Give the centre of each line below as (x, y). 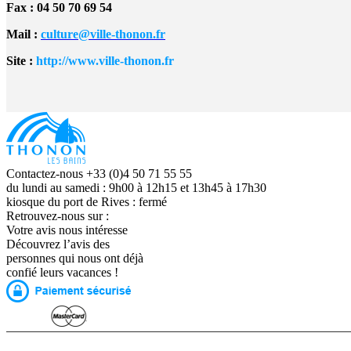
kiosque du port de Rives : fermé (87, 202)
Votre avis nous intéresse (67, 230)
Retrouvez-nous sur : (58, 216)
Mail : (24, 34)
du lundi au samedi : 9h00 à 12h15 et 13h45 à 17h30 (136, 188)
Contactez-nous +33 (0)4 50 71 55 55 (99, 174)
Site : (21, 61)
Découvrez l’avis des (58, 244)
